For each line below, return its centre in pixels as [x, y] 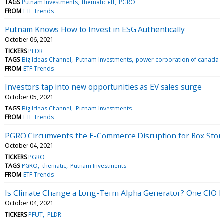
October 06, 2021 [29, 39]
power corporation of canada [177, 59]
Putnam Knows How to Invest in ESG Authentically [95, 29]
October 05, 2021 [29, 97]
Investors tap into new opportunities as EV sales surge [103, 87]
